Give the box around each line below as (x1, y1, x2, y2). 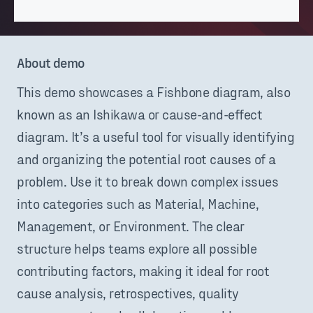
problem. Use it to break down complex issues (17, 173, 278, 190)
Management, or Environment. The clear (17, 217, 245, 235)
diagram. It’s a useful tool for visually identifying (17, 128, 294, 145)
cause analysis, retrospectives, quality (17, 284, 239, 302)
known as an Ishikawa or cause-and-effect (17, 105, 262, 123)
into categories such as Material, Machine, (17, 195, 259, 212)
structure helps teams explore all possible (17, 240, 256, 257)
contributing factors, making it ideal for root (17, 262, 269, 279)
